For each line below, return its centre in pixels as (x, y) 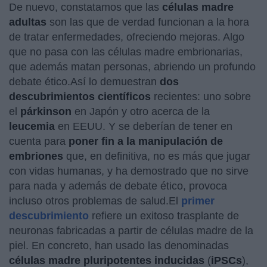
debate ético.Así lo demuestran (84, 81)
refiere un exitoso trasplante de (164, 215)
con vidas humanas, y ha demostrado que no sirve (129, 171)
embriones (36, 156)
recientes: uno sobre (201, 96)
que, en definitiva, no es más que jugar (157, 156)
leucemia (32, 126)
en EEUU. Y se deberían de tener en (144, 126)
